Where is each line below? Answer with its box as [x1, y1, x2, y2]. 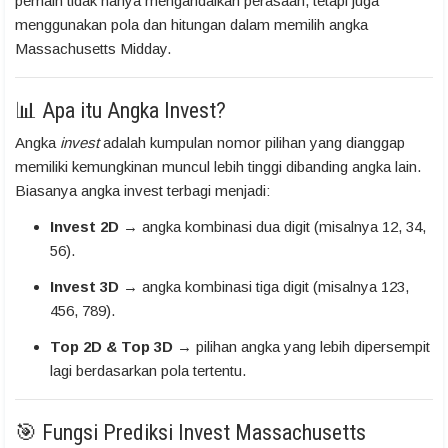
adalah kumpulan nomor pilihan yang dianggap [99, 134, 405, 152]
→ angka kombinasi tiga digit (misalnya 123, [119, 278, 409, 296]
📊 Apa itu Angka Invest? [15, 98, 226, 124]
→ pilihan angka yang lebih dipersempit [173, 338, 430, 356]
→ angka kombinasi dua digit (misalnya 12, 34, [119, 218, 426, 236]
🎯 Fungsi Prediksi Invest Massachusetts [15, 420, 366, 446]
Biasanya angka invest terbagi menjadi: [15, 182, 270, 200]
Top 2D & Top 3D [50, 338, 173, 356]
